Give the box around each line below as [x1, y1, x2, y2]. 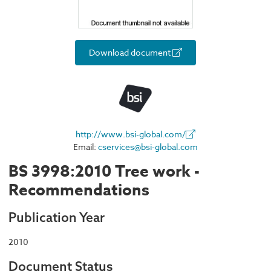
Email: [73, 141, 98, 153]
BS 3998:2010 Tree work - [8, 160, 200, 182]
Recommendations [8, 179, 149, 201]
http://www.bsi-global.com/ [76, 128, 186, 140]
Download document [89, 47, 172, 59]
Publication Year [8, 209, 105, 225]
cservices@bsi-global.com [98, 141, 198, 153]
